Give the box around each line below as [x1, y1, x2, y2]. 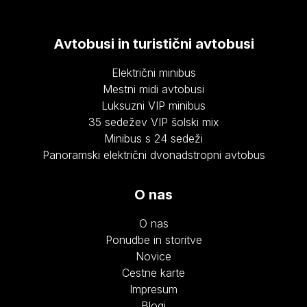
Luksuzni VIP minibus [101, 99, 206, 113]
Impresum [130, 282, 177, 297]
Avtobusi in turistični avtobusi [53, 36, 254, 53]
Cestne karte [122, 266, 185, 280]
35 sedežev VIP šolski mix [88, 115, 219, 130]
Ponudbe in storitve [105, 233, 202, 247]
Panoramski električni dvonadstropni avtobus [42, 148, 265, 162]
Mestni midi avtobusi [103, 82, 204, 97]
